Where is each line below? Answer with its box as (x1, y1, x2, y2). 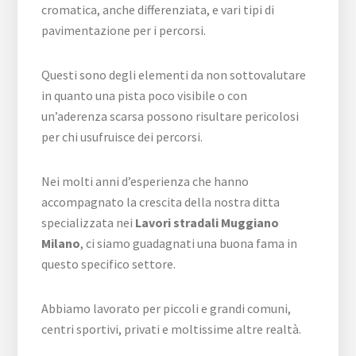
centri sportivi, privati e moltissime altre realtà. (41, 321, 302, 337)
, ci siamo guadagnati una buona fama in (80, 235, 298, 251)
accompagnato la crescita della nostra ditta (41, 194, 281, 210)
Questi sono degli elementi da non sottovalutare (41, 67, 307, 83)
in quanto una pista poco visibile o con (41, 87, 248, 103)
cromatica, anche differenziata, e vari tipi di (41, 2, 275, 17)
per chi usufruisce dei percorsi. (41, 129, 203, 145)
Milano (41, 235, 81, 251)
